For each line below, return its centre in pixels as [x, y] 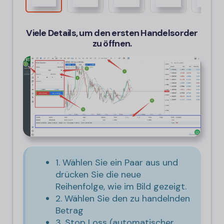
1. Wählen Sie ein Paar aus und [117, 162]
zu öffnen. [112, 44]
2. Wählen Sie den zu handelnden [123, 198]
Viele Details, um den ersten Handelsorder [112, 33]
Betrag [69, 210]
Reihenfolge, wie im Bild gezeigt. [121, 186]
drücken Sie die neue [98, 174]
